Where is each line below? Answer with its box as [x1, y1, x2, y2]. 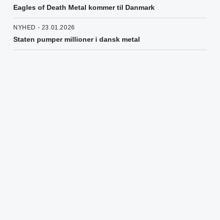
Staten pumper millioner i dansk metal [13, 35, 140, 44]
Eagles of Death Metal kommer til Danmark [13, 3, 155, 12]
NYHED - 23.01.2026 [13, 24, 75, 31]
